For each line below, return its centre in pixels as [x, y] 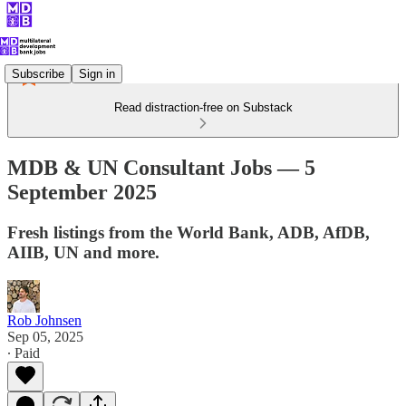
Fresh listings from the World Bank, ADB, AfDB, [188, 232]
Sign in [97, 73]
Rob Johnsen [44, 320]
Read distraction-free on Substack [203, 107]
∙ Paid [24, 353]
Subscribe [38, 73]
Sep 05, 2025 [45, 336]
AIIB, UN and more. [83, 252]
